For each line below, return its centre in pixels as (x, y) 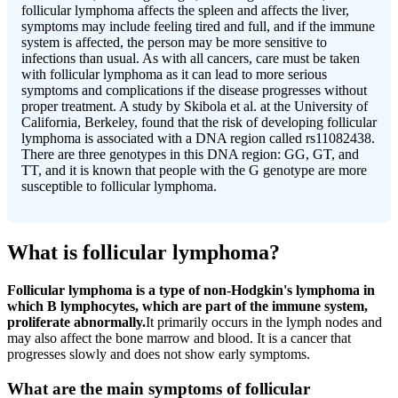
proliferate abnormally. (76, 322)
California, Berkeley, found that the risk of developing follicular (199, 122)
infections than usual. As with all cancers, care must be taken (191, 58)
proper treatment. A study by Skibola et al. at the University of (195, 106)
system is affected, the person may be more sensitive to (174, 42)
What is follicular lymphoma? (143, 252)
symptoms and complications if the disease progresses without (194, 90)
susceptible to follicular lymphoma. (119, 186)
